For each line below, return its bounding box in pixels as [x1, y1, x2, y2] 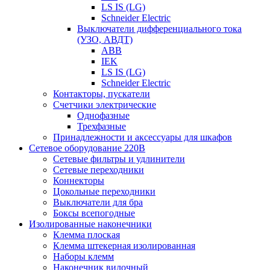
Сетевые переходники [53, 164, 144, 175]
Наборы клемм [53, 251, 114, 262]
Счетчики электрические [53, 99, 156, 110]
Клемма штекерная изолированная [53, 240, 195, 251]
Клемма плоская [53, 229, 120, 240]
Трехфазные [77, 121, 126, 131]
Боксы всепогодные [53, 207, 135, 218]
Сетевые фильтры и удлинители [53, 153, 185, 164]
